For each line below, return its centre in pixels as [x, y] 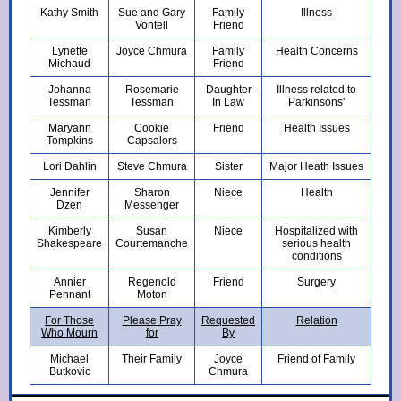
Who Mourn [69, 333]
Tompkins [69, 141]
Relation [316, 320]
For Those [69, 320]
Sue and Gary [152, 13]
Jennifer [69, 192]
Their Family [152, 359]
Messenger [152, 205]
